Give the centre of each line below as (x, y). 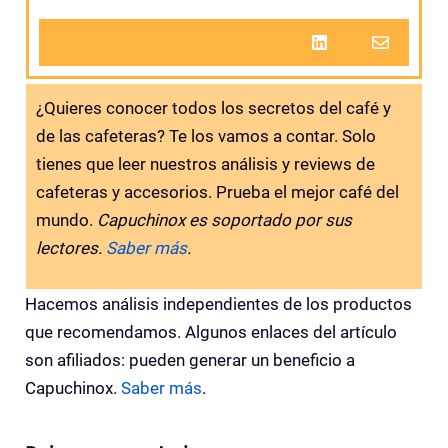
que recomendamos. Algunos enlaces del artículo (211, 331)
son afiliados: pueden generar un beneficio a (190, 359)
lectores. (71, 248)
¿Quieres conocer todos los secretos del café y (213, 108)
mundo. (66, 220)
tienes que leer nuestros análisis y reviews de (205, 164)
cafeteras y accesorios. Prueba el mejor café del (217, 192)
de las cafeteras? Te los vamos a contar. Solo (206, 136)
